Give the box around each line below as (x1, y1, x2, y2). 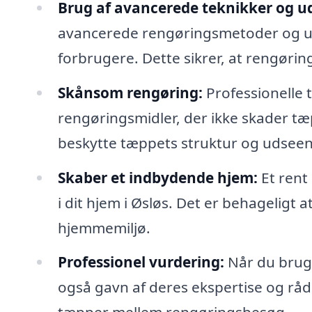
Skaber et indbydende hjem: (57, 167, 258, 187)
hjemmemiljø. (57, 217, 150, 237)
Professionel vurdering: (57, 252, 224, 272)
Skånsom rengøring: (57, 82, 203, 102)
